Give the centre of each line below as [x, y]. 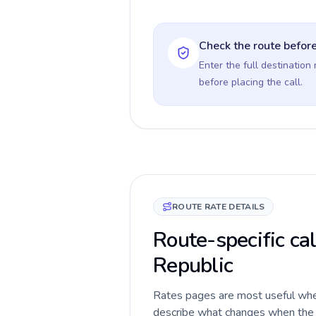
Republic [193, 266]
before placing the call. [251, 82]
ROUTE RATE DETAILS [219, 207]
